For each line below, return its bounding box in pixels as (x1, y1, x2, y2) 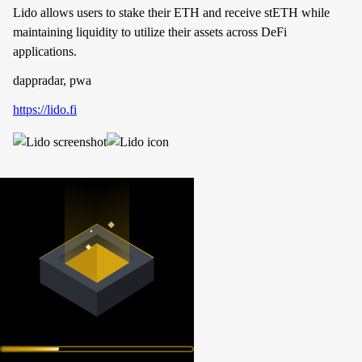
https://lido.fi (13, 102, 77, 116)
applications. (13, 44, 77, 58)
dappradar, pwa (13, 73, 91, 87)
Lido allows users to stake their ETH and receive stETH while (13, 5, 330, 19)
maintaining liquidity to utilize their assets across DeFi (13, 24, 287, 39)
